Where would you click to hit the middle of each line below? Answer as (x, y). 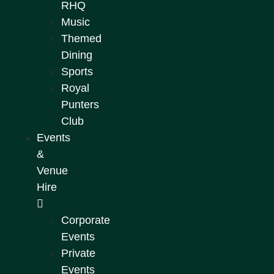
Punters (80, 104)
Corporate (86, 220)
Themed (81, 38)
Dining (77, 55)
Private (78, 253)
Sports (77, 71)
